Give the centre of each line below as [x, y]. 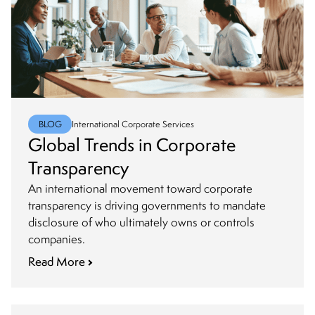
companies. [57, 239]
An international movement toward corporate [140, 188]
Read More [57, 261]
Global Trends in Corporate [132, 144]
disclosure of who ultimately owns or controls [141, 222]
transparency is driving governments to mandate [147, 205]
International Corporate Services [133, 124]
